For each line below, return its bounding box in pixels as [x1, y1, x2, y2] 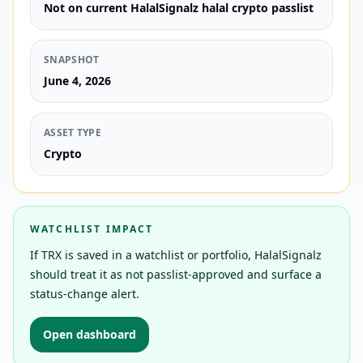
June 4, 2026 [44, 73, 111, 88]
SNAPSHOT [44, 53, 100, 66]
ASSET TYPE [44, 126, 101, 139]
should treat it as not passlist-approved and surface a [30, 267, 322, 282]
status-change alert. [30, 286, 139, 301]
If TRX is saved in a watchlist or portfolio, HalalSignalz [30, 247, 322, 263]
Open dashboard [43, 327, 136, 342]
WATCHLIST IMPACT [30, 222, 154, 236]
